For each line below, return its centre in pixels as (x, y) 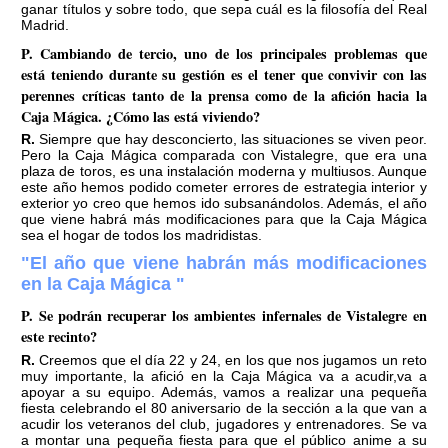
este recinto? (59, 337)
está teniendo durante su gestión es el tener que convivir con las (224, 75)
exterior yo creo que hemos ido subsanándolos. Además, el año (224, 203)
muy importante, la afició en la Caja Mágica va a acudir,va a (224, 375)
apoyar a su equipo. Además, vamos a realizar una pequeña (224, 391)
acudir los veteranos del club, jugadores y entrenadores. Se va (224, 423)
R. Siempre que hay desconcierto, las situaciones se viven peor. (28, 139)
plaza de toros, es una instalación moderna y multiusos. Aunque (224, 171)
